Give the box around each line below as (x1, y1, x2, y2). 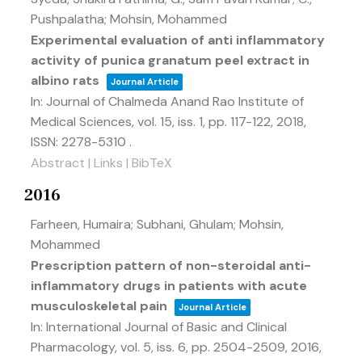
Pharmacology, (31, 339, 120, 356)
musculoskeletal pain (31, 297, 167, 314)
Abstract (31, 154, 85, 171)
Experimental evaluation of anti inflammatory (31, 32, 325, 48)
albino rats (31, 72, 99, 89)
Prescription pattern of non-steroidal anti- (31, 257, 311, 274)
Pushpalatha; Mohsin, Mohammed (31, 11, 227, 27)
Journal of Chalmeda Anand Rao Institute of (46, 93, 304, 110)
